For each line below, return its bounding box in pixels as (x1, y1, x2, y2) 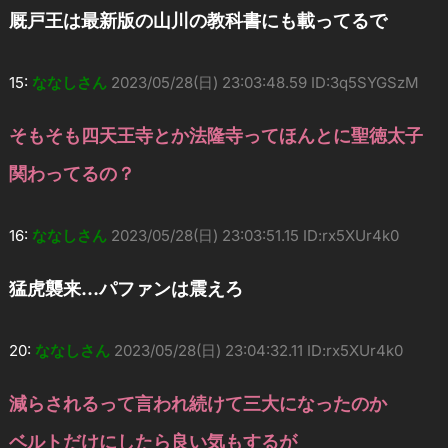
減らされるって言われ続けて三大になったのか (8, 393, 387, 415)
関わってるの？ (8, 163, 135, 185)
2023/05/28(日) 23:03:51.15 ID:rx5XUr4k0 (110, 226, 399, 246)
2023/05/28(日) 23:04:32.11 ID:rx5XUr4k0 (113, 341, 403, 361)
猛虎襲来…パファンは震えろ (8, 278, 243, 300)
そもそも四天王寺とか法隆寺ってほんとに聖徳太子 (8, 125, 423, 147)
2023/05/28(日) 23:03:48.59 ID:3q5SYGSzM (110, 73, 419, 93)
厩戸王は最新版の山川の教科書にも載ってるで (8, 10, 387, 32)
